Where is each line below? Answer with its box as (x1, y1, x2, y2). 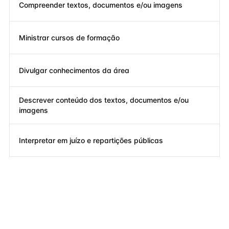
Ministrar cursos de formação (19, 33, 120, 42)
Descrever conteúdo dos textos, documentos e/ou (19, 96, 189, 104)
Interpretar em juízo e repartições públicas (19, 135, 163, 145)
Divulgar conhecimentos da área (19, 65, 129, 75)
